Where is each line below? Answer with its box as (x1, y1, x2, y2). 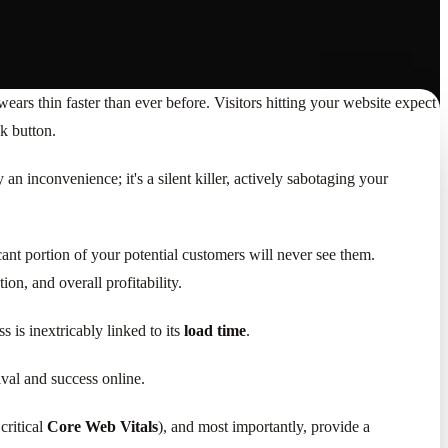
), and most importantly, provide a (158, 417, 370, 435)
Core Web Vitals (47, 417, 158, 435)
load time (184, 321, 246, 339)
